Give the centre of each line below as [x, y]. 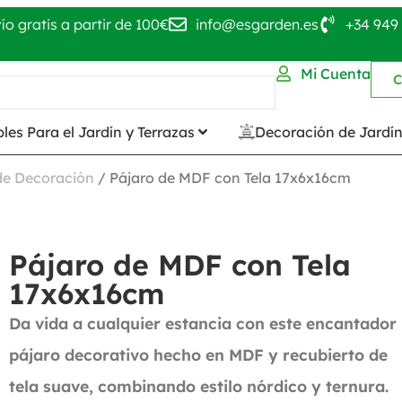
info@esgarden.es [257, 24]
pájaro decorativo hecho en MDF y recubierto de [199, 354]
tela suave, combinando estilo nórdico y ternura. [199, 385]
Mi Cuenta [335, 73]
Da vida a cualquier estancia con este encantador [203, 323]
